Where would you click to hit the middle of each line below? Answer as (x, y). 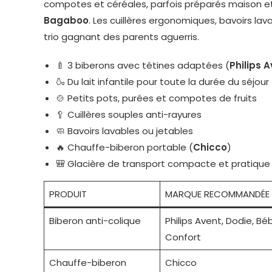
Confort (183, 237)
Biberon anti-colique (95, 221)
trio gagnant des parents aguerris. (121, 37)
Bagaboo (66, 20)
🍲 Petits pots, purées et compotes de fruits (156, 98)
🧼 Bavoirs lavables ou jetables (124, 131)
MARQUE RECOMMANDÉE (217, 194)
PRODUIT (68, 194)
